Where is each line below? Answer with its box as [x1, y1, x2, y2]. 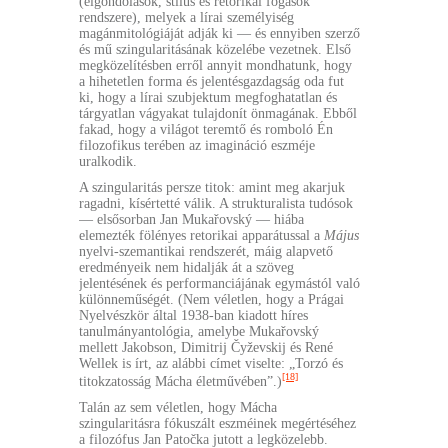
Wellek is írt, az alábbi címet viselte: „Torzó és [79, 356, 343, 372]
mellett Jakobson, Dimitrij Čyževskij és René [79, 340, 333, 356]
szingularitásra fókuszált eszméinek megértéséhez [79, 415, 356, 431]
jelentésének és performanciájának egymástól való [79, 276, 360, 292]
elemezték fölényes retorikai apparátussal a [79, 228, 324, 244]
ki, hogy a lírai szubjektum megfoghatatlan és [79, 90, 337, 106]
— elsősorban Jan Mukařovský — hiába [79, 212, 304, 228]
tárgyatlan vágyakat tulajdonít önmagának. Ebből [79, 106, 357, 122]
